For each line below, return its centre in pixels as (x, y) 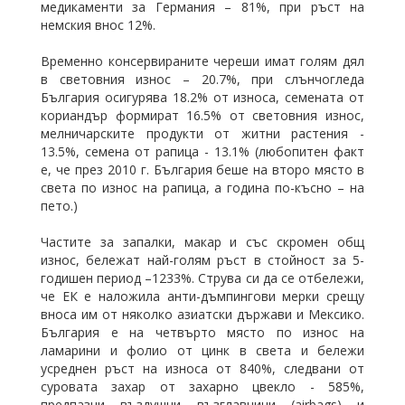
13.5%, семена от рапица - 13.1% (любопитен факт (202, 151)
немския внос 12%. (98, 25)
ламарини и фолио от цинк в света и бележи (202, 350)
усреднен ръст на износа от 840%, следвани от (202, 368)
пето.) (59, 206)
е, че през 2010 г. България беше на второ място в (202, 170)
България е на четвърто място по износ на (202, 332)
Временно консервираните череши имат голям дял (202, 61)
